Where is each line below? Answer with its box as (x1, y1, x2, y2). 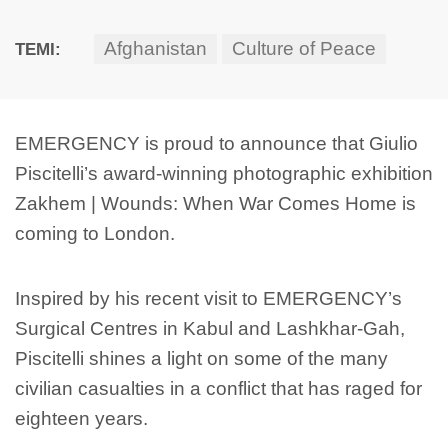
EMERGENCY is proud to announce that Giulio (15, 133, 418, 155)
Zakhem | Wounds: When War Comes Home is (15, 193, 416, 215)
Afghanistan (104, 38, 208, 60)
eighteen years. (15, 407, 148, 429)
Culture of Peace (232, 38, 377, 60)
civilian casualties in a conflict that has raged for (15, 377, 422, 399)
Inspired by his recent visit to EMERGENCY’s (15, 287, 402, 309)
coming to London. (15, 223, 175, 245)
